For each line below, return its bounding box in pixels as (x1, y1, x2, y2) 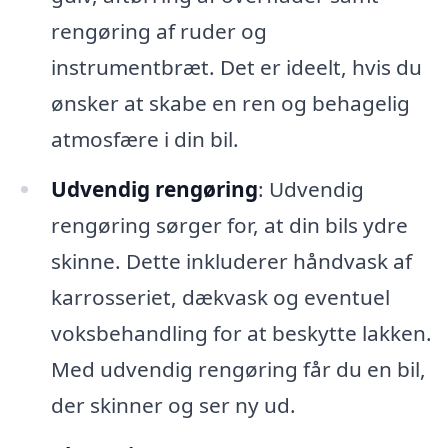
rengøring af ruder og (50, 17, 267, 46)
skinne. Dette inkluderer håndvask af (50, 247, 412, 276)
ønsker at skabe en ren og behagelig (50, 89, 410, 118)
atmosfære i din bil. (50, 125, 239, 154)
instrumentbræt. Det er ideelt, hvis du (50, 53, 422, 82)
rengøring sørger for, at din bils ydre (50, 211, 408, 240)
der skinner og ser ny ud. (50, 391, 296, 420)
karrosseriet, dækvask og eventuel (50, 283, 390, 312)
